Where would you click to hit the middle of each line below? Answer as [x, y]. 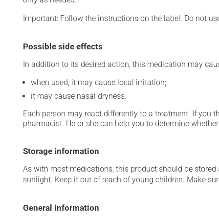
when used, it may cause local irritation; [99, 82]
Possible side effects [63, 46]
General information [61, 208]
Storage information [61, 151]
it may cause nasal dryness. [79, 96]
